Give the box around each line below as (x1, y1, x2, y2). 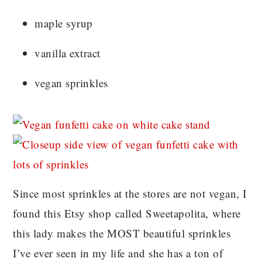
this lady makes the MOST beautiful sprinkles (13, 225, 231, 240)
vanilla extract (35, 45, 101, 60)
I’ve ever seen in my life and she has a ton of (13, 245, 223, 260)
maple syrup (35, 15, 93, 30)
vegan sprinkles (35, 75, 108, 90)
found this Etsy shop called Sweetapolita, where (13, 205, 241, 220)
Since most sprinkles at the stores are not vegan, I (13, 185, 247, 201)
